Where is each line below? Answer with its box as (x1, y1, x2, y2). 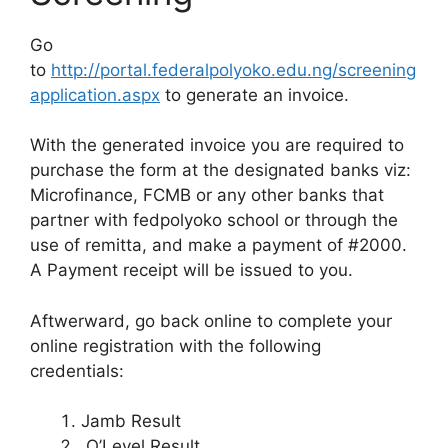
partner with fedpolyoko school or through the (30, 210, 398, 230)
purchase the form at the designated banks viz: (30, 160, 411, 180)
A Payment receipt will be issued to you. (30, 260, 353, 280)
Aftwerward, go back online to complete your (30, 310, 392, 331)
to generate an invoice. (160, 84, 349, 105)
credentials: (30, 360, 124, 381)
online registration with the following (30, 335, 321, 356)
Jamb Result (81, 411, 181, 431)
